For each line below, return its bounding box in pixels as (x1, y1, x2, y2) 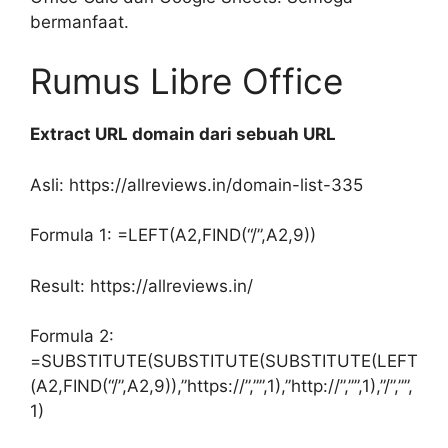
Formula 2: (30, 326, 114, 346)
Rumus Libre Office (30, 60, 343, 102)
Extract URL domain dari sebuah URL (30, 124, 336, 144)
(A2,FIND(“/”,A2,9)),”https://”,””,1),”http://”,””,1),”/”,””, (30, 376, 413, 396)
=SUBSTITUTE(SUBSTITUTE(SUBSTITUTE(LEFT (30, 351, 418, 371)
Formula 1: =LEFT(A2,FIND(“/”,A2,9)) (30, 225, 316, 245)
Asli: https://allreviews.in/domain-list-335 (30, 174, 363, 195)
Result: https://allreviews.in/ (30, 275, 253, 296)
